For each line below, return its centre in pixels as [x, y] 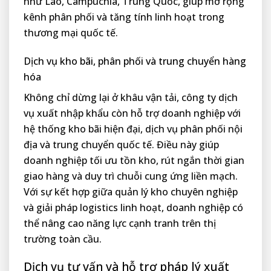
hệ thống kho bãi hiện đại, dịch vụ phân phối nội [133, 129]
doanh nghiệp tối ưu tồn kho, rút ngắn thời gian [134, 161]
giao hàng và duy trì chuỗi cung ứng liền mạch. [131, 176]
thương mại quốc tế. [71, 33]
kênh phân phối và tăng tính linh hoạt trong [124, 17]
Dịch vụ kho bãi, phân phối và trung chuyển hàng [135, 61]
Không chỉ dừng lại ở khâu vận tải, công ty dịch [131, 98]
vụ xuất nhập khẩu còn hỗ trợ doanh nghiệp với [132, 113]
